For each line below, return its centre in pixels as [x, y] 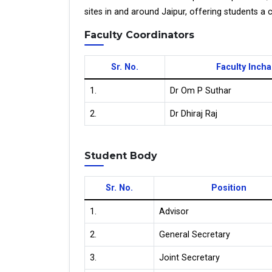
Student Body [121, 156]
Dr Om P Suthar [201, 91]
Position [229, 188]
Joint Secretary [189, 258]
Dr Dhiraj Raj [194, 114]
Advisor [174, 212]
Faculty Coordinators [139, 35]
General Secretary [195, 235]
